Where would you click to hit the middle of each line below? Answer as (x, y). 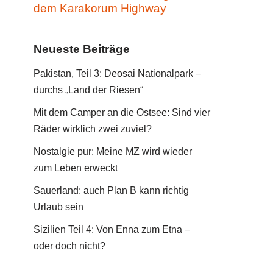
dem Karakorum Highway (100, 8)
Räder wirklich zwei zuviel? (93, 129)
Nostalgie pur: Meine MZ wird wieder (113, 151)
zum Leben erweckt (76, 168)
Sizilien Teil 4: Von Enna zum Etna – (112, 229)
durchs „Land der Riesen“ (88, 90)
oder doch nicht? (69, 246)
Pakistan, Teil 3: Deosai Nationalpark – (117, 73)
